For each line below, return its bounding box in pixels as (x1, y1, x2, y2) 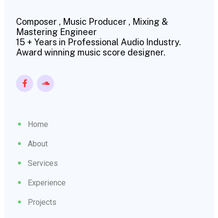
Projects (28, 197, 56, 207)
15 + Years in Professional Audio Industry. (16, 36, 181, 47)
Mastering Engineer (16, 26, 97, 37)
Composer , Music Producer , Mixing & (16, 16, 168, 27)
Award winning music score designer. (16, 47, 165, 57)
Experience (28, 178, 66, 187)
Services (28, 158, 58, 168)
